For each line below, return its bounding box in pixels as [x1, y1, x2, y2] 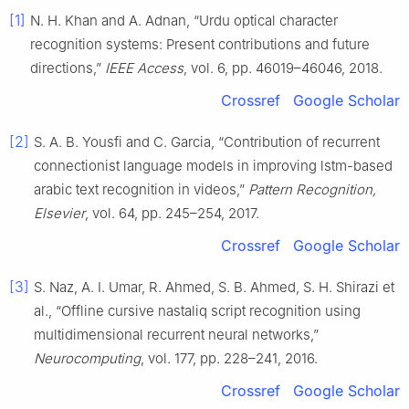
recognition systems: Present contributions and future [30, 36, 370, 54]
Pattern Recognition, [248, 181, 376, 199]
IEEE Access [105, 59, 184, 78]
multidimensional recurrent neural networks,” [34, 326, 319, 344]
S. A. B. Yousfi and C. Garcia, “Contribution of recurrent [34, 133, 380, 152]
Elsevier [34, 204, 85, 223]
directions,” [30, 59, 105, 78]
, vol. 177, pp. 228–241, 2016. [141, 350, 318, 368]
